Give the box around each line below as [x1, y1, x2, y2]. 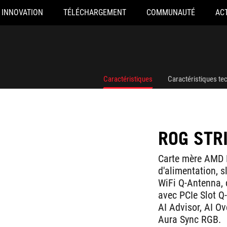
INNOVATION [1, 8, 43, 17]
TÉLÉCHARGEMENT [63, 8, 126, 17]
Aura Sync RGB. [158, 213, 221, 225]
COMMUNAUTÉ [146, 8, 195, 17]
